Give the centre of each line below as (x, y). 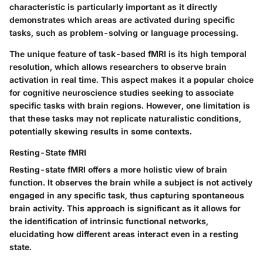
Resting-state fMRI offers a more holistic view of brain (118, 170)
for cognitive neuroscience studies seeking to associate (122, 93)
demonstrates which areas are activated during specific (122, 20)
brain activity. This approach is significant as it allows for (125, 208)
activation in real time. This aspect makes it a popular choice (131, 80)
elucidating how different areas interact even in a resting (124, 234)
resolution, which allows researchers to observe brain (118, 67)
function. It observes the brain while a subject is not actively (131, 183)
